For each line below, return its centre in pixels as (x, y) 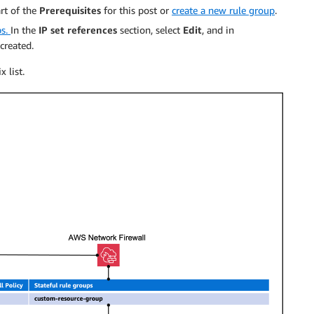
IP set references (78, 29)
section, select (150, 29)
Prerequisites (70, 10)
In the (25, 29)
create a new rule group (223, 10)
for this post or (136, 10)
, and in (218, 29)
